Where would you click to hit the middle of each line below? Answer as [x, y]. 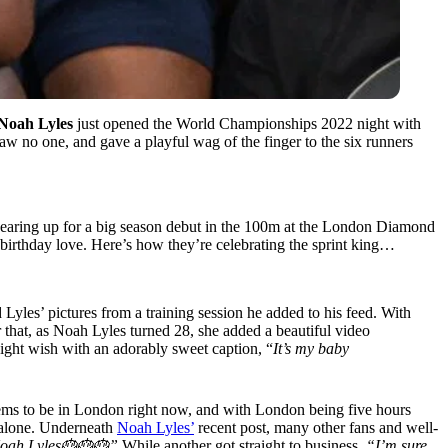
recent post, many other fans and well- [316, 427]
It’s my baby [311, 348]
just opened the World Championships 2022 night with [247, 123]
